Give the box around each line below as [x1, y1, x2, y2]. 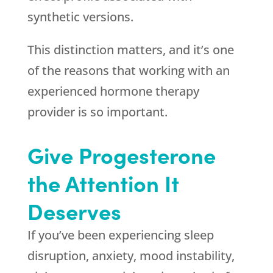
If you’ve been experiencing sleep [27, 227, 214, 243]
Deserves [27, 196, 121, 225]
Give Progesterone [27, 140, 216, 169]
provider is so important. [27, 104, 168, 120]
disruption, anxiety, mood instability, [27, 247, 235, 264]
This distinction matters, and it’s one [27, 41, 234, 58]
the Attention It [27, 168, 179, 197]
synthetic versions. [27, 9, 133, 25]
